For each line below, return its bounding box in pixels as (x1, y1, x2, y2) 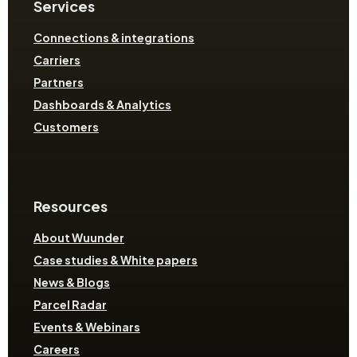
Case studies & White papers (33, 252, 198, 267)
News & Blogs (33, 274, 110, 289)
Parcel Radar (33, 296, 107, 312)
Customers (33, 120, 99, 135)
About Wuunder (33, 229, 124, 245)
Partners (33, 75, 84, 90)
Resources (33, 196, 108, 215)
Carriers (33, 53, 80, 68)
